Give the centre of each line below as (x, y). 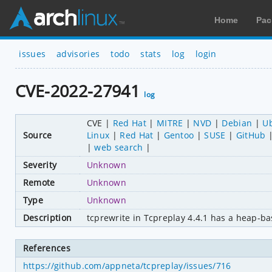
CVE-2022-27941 (80, 91)
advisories (78, 53)
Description (47, 217)
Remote (39, 182)
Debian (237, 123)
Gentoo (179, 135)
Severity (40, 165)
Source (37, 135)
